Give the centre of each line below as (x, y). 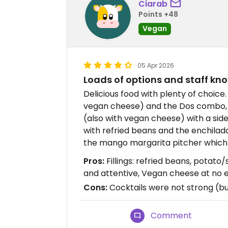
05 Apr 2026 (156, 65)
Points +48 (158, 14)
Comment (172, 216)
